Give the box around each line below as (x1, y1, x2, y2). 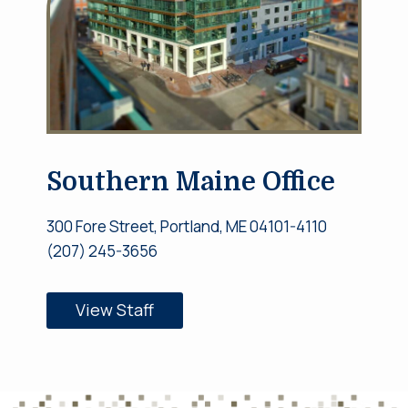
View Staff (75, 299, 154, 321)
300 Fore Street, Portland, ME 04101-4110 (46, 216, 327, 238)
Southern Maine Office (46, 168, 335, 198)
